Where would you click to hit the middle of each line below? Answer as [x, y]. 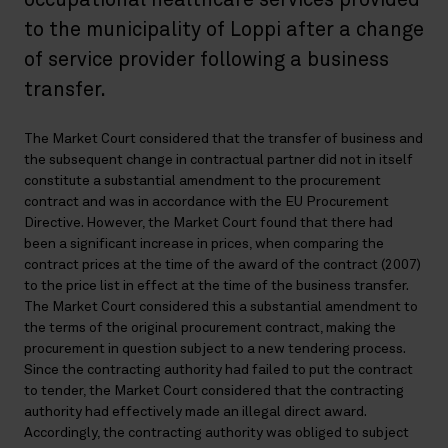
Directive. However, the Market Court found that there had [208, 223]
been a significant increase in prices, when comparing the [204, 244]
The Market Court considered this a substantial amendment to [221, 307]
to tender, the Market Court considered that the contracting [214, 391]
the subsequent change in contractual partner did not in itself [218, 160]
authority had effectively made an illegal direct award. [195, 412]
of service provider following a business [206, 60]
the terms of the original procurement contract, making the [210, 328]
